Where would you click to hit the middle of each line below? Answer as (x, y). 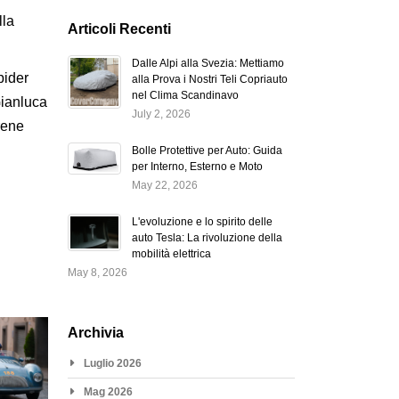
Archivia (95, 332)
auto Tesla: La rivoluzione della (207, 237)
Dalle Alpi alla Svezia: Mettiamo (208, 63)
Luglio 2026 (112, 363)
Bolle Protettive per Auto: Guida (207, 150)
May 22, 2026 (164, 185)
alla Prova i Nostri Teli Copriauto (209, 79)
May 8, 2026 (97, 272)
